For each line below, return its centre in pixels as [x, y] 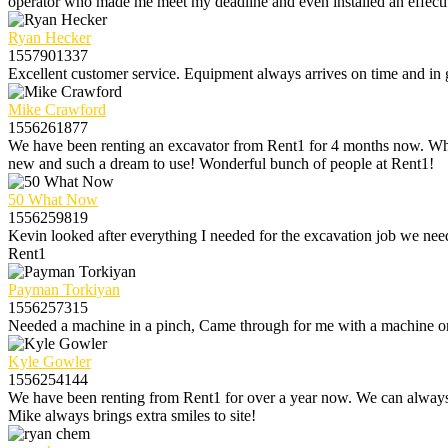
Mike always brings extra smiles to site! [132, 415]
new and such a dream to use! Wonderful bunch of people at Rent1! [221, 163]
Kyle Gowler [49, 361]
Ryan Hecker [49, 37]
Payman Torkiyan [64, 289]
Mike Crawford [57, 109]
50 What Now [53, 199]
